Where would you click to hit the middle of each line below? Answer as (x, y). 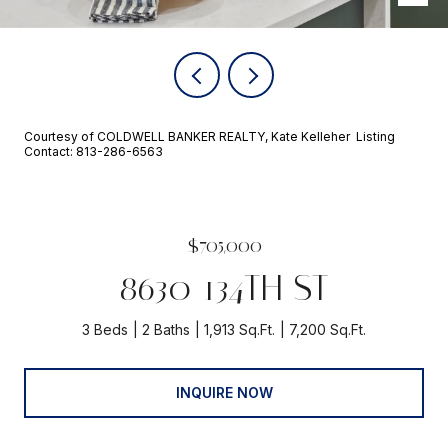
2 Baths (166, 329)
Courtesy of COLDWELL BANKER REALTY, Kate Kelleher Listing (209, 136)
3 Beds (105, 329)
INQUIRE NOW (224, 392)
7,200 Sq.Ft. (327, 329)
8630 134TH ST (224, 288)
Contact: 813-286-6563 (95, 151)
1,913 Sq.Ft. (239, 329)
